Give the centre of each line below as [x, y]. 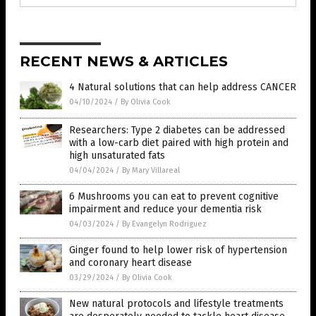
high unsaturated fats [117, 156]
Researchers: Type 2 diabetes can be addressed [177, 130]
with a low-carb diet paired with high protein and [179, 143]
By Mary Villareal [151, 171]
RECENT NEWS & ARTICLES [124, 62]
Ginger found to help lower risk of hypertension [178, 250]
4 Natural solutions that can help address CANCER [183, 87]
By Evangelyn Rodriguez [164, 224]
